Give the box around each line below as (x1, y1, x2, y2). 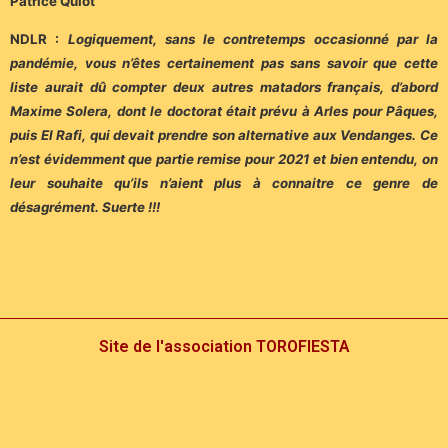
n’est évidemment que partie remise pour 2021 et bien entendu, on (10, 150, 438, 167)
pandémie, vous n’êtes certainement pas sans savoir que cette (10, 54, 438, 71)
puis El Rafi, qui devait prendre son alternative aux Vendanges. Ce (10, 126, 438, 143)
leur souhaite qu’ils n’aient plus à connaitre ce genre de (10, 174, 438, 191)
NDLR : (10, 30, 68, 47)
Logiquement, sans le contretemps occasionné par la (67, 30, 438, 47)
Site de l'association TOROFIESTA (98, 337, 350, 357)
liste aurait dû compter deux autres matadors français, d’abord (10, 78, 438, 95)
